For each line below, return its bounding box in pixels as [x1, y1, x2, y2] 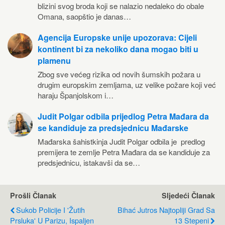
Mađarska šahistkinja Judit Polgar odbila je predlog [38, 136, 205, 147]
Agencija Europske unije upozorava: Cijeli [38, 32, 197, 44]
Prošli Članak [10, 190, 56, 201]
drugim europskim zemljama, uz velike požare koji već [38, 79, 216, 90]
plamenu [38, 55, 71, 67]
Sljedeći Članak [162, 190, 215, 201]
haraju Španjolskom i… [38, 90, 114, 101]
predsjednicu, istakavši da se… [38, 157, 140, 168]
